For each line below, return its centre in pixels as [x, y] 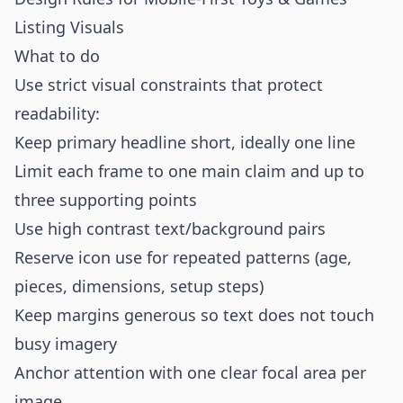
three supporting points [106, 200]
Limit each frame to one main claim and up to [189, 171]
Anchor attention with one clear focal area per [190, 372]
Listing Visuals [69, 27]
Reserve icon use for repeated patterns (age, [183, 257]
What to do [57, 56]
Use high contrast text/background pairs [170, 228]
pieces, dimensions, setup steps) [139, 286]
